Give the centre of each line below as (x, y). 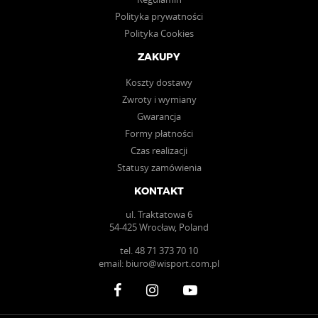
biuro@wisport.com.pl (172, 264)
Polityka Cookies (159, 34)
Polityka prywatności (159, 17)
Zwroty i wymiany (159, 100)
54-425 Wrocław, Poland (159, 227)
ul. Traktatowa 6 (159, 215)
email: (112, 264)
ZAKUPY (159, 58)
